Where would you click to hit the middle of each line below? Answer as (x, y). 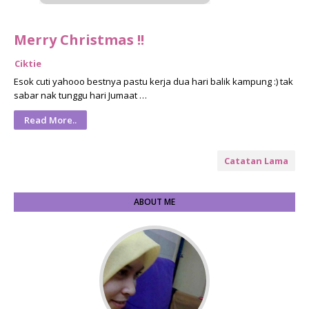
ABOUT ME (154, 202)
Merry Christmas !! (79, 40)
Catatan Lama (256, 161)
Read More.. (50, 120)
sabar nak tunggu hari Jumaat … (80, 95)
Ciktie (28, 63)
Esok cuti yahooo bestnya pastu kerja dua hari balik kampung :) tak (153, 81)
